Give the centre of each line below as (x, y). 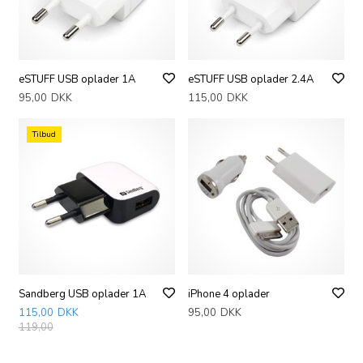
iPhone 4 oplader (229, 295)
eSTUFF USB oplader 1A (77, 79)
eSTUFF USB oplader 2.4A (251, 79)
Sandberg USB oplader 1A (82, 295)
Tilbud (44, 135)
